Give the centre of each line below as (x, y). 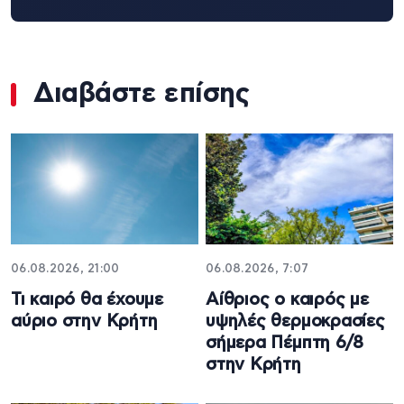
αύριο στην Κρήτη (84, 322)
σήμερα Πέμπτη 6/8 (285, 344)
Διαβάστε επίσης (142, 94)
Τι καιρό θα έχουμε (87, 300)
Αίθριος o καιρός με (287, 300)
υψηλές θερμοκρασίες (295, 322)
